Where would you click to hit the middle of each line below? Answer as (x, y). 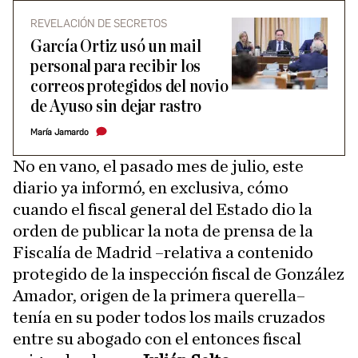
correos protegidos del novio (129, 87)
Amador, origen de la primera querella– (159, 296)
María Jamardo (60, 132)
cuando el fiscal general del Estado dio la (163, 209)
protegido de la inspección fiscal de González (179, 274)
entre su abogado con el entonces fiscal (157, 339)
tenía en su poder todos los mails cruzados (169, 317)
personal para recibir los (116, 67)
